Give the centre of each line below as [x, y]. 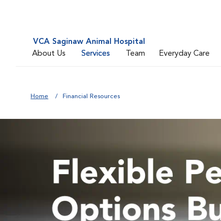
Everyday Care [184, 54]
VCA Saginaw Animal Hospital [89, 42]
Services [96, 54]
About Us [49, 54]
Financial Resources [91, 96]
